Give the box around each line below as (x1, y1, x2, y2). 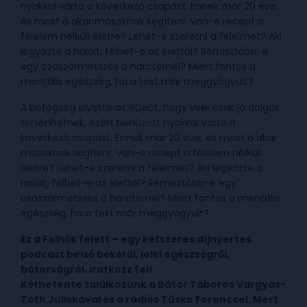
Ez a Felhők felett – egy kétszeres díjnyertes (21, 232, 251, 247)
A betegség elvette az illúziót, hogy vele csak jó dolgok (21, 101, 280, 115)
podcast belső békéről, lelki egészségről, (21, 247, 230, 262)
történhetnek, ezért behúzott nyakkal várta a (21, 116, 236, 130)
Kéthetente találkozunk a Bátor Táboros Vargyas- (21, 278, 286, 292)
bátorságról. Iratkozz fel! (21, 262, 153, 277)
